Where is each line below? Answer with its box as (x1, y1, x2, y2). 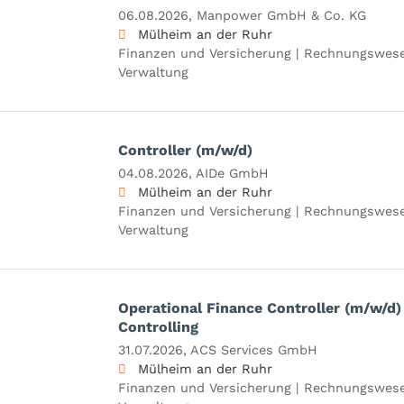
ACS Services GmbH (189, 342, 317, 357)
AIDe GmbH (195, 165, 269, 180)
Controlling (117, 317, 198, 335)
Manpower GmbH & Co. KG (196, 7, 366, 23)
